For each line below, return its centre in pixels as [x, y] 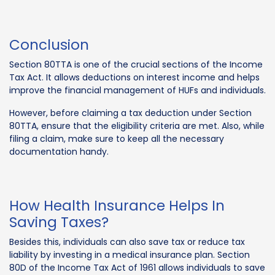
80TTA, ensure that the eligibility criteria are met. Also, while [137, 126]
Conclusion [49, 45]
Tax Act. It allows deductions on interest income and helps [134, 77]
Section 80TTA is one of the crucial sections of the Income [136, 64]
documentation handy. [59, 151]
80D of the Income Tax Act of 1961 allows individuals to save [137, 267]
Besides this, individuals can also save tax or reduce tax [127, 242]
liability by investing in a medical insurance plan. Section [130, 254]
